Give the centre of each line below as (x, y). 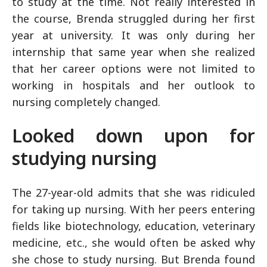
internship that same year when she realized (133, 52)
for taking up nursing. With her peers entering (133, 209)
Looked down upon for (133, 135)
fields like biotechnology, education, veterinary (133, 226)
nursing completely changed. (86, 102)
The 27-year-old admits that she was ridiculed (133, 192)
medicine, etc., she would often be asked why (133, 242)
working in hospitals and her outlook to (133, 85)
